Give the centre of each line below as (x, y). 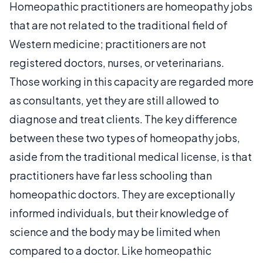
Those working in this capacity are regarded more (131, 81)
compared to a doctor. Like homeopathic (110, 250)
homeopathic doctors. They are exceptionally (122, 194)
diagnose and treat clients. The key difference (123, 119)
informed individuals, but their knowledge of (119, 213)
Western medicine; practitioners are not (108, 43)
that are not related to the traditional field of (119, 25)
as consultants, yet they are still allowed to (114, 100)
